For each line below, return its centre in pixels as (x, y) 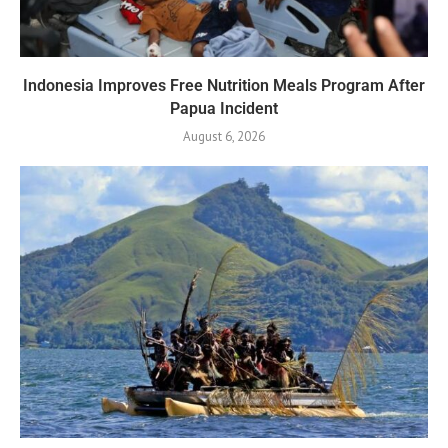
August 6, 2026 (224, 136)
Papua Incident (224, 108)
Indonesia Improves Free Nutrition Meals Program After (224, 85)
